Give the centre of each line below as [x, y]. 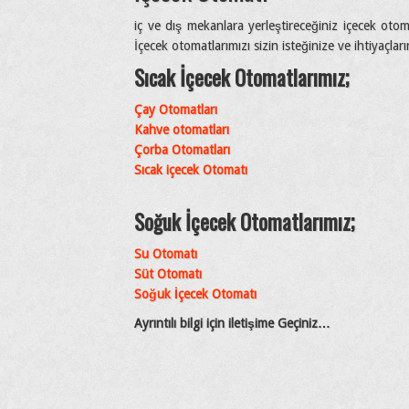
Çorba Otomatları [182, 149]
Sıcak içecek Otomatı [191, 169]
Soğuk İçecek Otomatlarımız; [245, 221]
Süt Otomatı [168, 273]
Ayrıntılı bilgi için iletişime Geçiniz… [232, 323]
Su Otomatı [166, 253]
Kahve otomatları [182, 129]
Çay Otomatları [176, 109]
